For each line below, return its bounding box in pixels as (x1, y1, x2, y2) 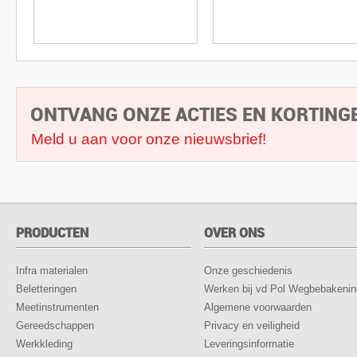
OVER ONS (204, 224, 265, 241)
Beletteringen (16, 283, 76, 295)
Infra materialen (16, 265, 88, 277)
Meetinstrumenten (16, 301, 99, 313)
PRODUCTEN (16, 224, 88, 241)
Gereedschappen (16, 320, 94, 331)
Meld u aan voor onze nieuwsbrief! (31, 131, 266, 147)
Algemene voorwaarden (204, 301, 312, 313)
